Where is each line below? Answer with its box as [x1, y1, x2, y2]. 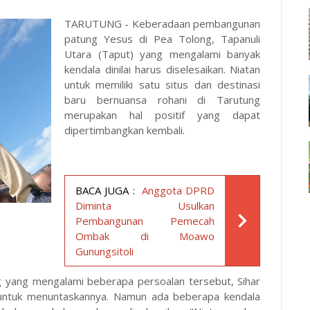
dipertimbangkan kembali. [64, 122, 188, 137]
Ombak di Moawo [75, 228, 215, 243]
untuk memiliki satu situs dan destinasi [64, 77, 261, 91]
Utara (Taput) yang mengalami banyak [64, 46, 261, 61]
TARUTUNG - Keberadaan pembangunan [64, 16, 261, 30]
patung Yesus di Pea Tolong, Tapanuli [64, 31, 261, 46]
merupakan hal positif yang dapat [64, 107, 261, 122]
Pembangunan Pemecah [75, 213, 215, 228]
